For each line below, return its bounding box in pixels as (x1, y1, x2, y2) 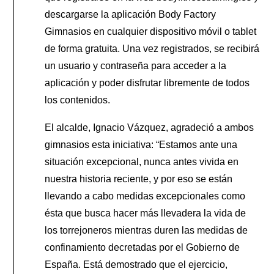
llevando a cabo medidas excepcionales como (45, 190, 246, 201)
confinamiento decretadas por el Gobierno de (45, 242, 240, 253)
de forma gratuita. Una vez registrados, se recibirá (45, 43, 260, 54)
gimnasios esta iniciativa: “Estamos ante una (45, 139, 238, 150)
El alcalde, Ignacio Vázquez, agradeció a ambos (45, 122, 254, 133)
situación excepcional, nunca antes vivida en (45, 156, 239, 167)
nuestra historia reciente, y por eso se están (45, 173, 233, 184)
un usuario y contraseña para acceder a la (45, 60, 227, 71)
